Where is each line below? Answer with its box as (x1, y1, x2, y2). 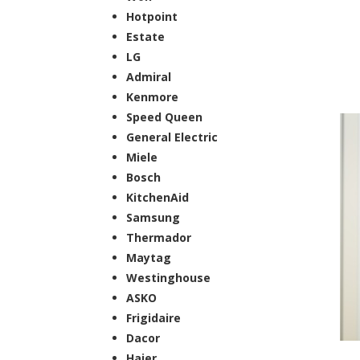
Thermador (126, 230, 191, 245)
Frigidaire (126, 310, 181, 325)
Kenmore (126, 89, 178, 104)
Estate (126, 29, 165, 44)
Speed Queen (126, 109, 202, 125)
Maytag (126, 250, 171, 265)
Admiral (126, 69, 171, 84)
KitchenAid (126, 190, 189, 205)
